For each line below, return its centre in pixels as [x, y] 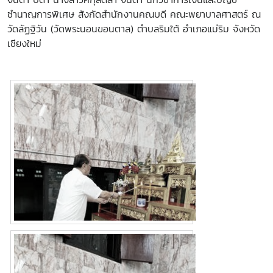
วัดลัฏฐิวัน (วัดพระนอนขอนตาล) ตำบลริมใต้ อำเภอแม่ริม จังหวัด [134, 29]
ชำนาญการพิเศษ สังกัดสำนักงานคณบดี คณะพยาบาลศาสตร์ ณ [134, 14]
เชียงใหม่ [26, 43]
